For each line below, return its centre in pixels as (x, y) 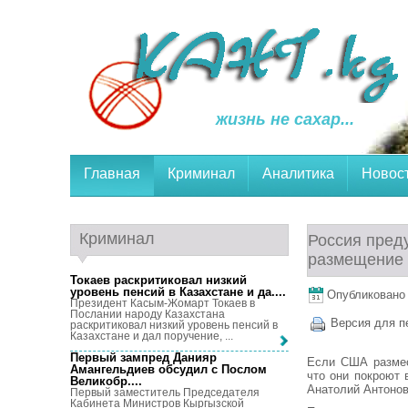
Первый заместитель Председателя (165, 393)
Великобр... (104, 382)
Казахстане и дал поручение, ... (152, 336)
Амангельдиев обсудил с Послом (168, 370)
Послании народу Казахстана (148, 314)
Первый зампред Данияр (143, 358)
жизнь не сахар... (285, 119)
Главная (112, 173)
